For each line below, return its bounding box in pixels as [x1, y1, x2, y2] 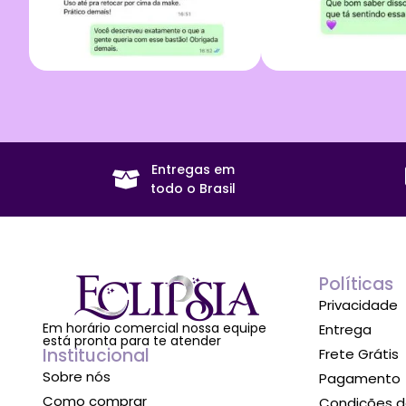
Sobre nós [43, 366, 111, 386]
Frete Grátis [318, 343, 399, 363]
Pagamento [318, 368, 401, 388]
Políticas [318, 271, 393, 296]
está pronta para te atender [43, 331, 221, 350]
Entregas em [151, 159, 236, 179]
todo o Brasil [150, 179, 237, 198]
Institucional [43, 343, 150, 368]
